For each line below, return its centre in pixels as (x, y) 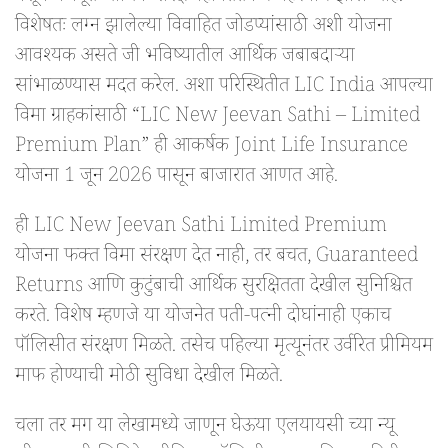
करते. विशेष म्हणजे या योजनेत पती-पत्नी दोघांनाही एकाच (203, 318)
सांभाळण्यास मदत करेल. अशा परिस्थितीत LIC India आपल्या (224, 88)
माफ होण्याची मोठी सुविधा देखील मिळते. (149, 378)
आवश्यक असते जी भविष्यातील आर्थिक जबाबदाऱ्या (185, 58)
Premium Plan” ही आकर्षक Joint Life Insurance (211, 148)
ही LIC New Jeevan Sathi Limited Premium (201, 228)
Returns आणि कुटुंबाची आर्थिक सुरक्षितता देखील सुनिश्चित (213, 288)
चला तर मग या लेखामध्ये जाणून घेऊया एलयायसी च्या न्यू (205, 428)
